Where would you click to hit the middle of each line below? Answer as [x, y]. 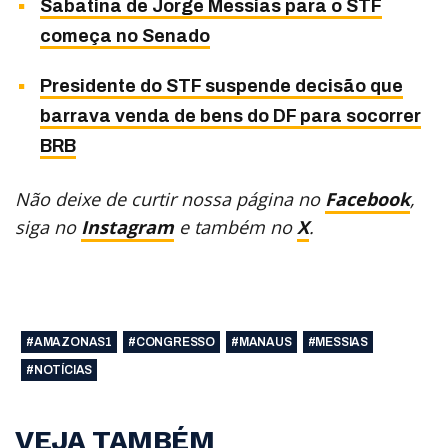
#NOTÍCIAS [59, 370]
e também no [235, 227]
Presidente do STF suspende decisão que [221, 86]
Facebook [367, 199]
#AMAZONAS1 [69, 342]
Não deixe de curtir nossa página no [170, 199]
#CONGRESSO [171, 342]
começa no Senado [124, 36]
